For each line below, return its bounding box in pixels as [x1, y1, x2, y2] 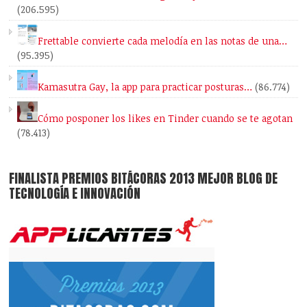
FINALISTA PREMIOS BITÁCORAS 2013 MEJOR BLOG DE [9, 169, 278, 188]
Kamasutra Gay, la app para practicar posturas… [38, 80, 253, 94]
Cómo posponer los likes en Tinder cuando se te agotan [38, 112, 293, 125]
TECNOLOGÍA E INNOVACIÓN [9, 184, 141, 204]
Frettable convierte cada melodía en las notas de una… [38, 34, 288, 48]
